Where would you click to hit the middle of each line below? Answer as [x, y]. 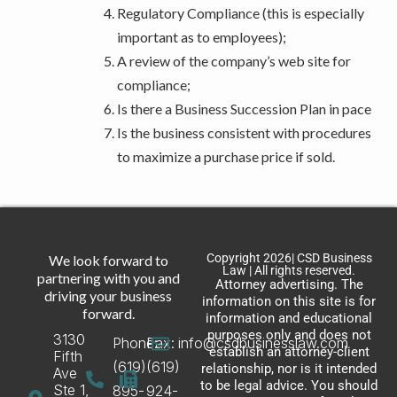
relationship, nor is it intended [289, 369]
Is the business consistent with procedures [244, 132]
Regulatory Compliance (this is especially [241, 12]
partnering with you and [108, 278]
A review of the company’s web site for [234, 60]
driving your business [108, 296]
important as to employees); [202, 36]
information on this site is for [289, 301]
